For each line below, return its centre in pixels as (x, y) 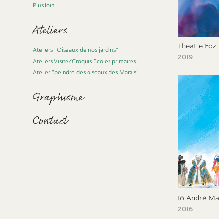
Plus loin (44, 5)
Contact (50, 121)
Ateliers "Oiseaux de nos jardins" (76, 50)
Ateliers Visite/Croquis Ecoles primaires (85, 61)
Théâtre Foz (197, 46)
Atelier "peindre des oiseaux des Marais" (86, 72)
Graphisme (58, 98)
